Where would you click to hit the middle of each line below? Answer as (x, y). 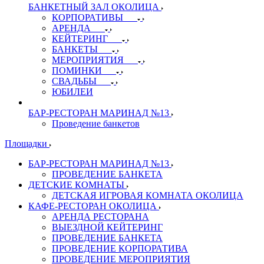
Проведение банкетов (96, 123)
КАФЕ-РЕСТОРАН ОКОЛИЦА (94, 206)
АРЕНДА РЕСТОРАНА (100, 216)
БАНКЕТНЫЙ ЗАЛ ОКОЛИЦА (94, 6)
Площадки (27, 143)
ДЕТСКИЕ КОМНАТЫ (77, 184)
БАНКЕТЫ (75, 49)
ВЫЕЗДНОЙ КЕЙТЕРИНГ (107, 227)
